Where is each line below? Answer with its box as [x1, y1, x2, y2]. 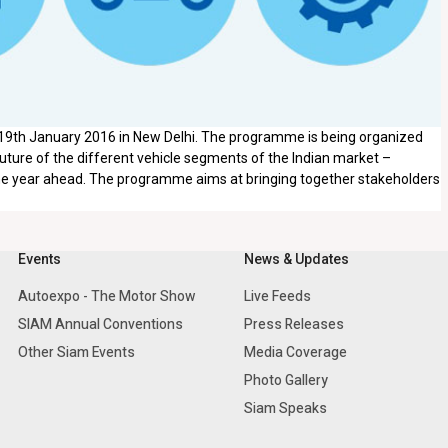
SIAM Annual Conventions [17, 316, 183, 333]
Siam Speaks [244, 400, 327, 417]
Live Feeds [244, 288, 311, 305]
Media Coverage [244, 344, 347, 361]
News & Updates [244, 251, 349, 268]
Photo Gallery [244, 372, 328, 389]
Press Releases [244, 316, 344, 333]
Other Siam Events [17, 344, 135, 361]
